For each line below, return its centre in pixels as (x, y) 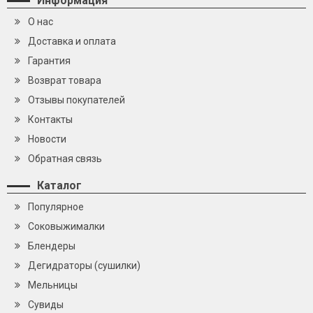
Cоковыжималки (66, 227)
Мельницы (53, 285)
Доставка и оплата (72, 42)
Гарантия (49, 61)
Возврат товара (65, 81)
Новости (47, 139)
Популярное (56, 207)
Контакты (50, 120)
